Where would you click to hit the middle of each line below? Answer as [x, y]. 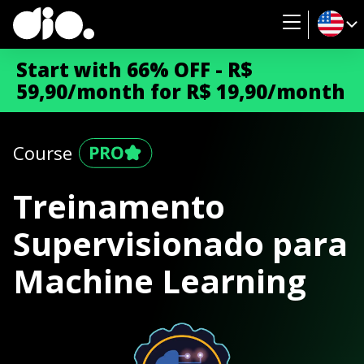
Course [43, 153]
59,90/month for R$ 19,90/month [181, 91]
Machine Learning [160, 281]
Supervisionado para [180, 243]
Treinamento [119, 206]
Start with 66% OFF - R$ [134, 69]
